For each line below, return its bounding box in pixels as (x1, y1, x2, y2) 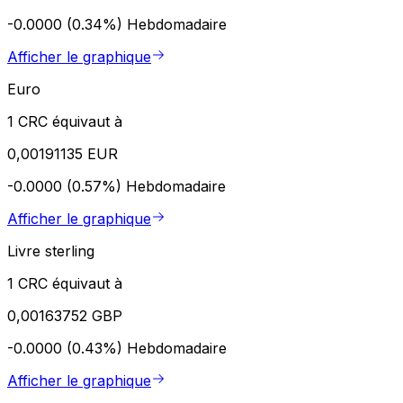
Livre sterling (7, 241, 94, 260)
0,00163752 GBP (7, 306, 122, 325)
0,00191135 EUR (7, 144, 118, 163)
